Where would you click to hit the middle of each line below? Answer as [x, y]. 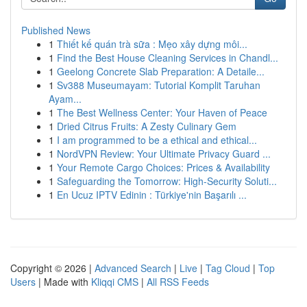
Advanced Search [133, 268]
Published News [56, 30]
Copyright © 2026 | [52, 268]
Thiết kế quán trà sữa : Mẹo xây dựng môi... [152, 44]
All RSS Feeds [178, 282]
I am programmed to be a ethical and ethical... [157, 140]
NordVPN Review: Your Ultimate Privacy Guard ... [164, 153]
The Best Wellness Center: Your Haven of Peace [162, 112]
